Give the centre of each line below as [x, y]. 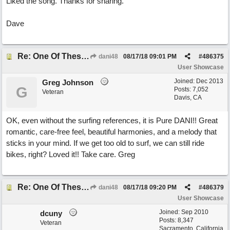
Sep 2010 [195, 212]
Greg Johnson [68, 82]
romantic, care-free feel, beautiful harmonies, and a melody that [111, 132]
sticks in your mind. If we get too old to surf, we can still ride [105, 143]
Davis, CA [188, 98]
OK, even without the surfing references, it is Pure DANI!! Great [112, 120]
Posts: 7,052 [191, 89]
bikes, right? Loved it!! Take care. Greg [71, 154]
